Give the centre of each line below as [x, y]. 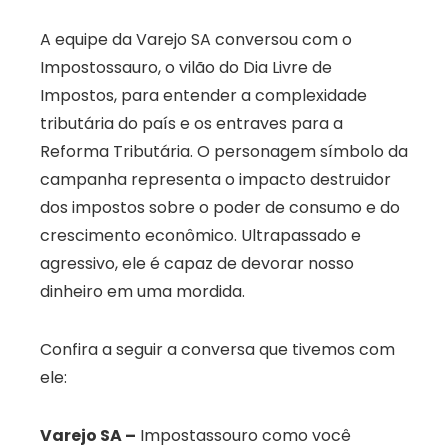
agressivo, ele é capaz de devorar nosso [197, 264]
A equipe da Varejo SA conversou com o [196, 40]
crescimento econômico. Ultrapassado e [200, 236]
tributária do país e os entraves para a [191, 124]
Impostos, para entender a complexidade [203, 96]
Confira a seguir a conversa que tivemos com [217, 350]
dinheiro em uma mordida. [142, 292]
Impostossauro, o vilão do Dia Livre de [186, 68]
